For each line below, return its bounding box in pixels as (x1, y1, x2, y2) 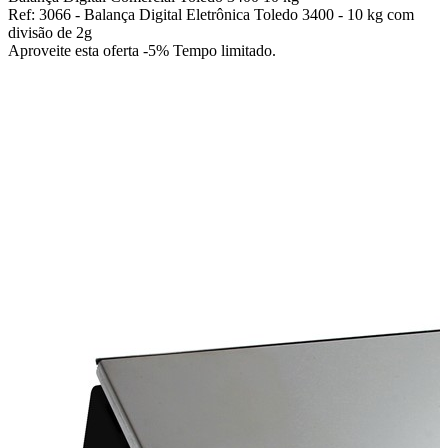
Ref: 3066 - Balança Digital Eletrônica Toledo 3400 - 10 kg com (8, 6, 414, 23)
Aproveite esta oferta (8, 42, 143, 59)
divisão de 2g (8, 24, 92, 41)
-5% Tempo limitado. (143, 42, 276, 59)
